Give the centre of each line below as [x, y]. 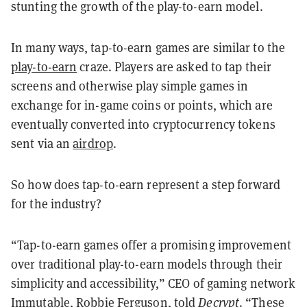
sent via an [42, 143]
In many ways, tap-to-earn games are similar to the [148, 47]
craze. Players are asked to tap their [174, 66]
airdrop [93, 143]
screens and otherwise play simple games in [130, 86]
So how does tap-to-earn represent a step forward [146, 184]
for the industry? [56, 204]
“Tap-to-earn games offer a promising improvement [151, 245]
